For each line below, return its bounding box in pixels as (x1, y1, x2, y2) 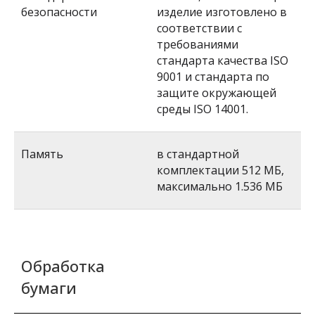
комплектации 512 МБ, (157, 162, 284, 178)
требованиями (157, 37, 238, 52)
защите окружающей (157, 85, 276, 101)
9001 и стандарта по (157, 69, 269, 84)
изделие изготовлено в (157, 4, 287, 20)
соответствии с (157, 20, 242, 36)
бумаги (21, 277, 77, 298)
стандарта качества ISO (157, 53, 288, 68)
